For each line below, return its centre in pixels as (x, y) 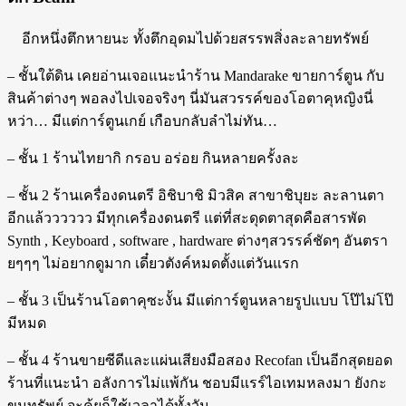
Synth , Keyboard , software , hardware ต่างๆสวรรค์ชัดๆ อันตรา (198, 240)
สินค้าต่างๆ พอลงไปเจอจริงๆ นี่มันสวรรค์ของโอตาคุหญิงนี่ (190, 98)
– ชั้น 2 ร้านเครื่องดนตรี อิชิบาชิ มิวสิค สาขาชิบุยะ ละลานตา (196, 195)
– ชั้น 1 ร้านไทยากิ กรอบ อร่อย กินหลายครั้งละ (153, 158)
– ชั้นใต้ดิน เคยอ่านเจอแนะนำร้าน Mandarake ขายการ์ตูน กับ (196, 75)
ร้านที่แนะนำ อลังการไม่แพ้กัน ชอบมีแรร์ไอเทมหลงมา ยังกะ (197, 382)
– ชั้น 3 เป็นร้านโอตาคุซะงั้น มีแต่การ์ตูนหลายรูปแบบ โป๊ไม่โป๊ (200, 300)
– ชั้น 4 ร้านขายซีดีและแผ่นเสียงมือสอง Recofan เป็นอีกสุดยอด (200, 360)
